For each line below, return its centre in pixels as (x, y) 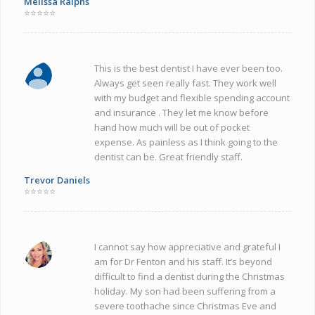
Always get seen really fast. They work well (185, 83)
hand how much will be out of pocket (172, 127)
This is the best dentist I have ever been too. (188, 68)
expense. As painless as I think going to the (186, 142)
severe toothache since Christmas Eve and (185, 306)
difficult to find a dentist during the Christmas (189, 276)
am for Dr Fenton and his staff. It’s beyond (183, 261)
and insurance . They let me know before (181, 112)
